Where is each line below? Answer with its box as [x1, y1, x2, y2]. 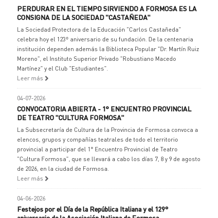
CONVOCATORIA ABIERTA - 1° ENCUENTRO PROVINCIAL [17, 104, 191, 113]
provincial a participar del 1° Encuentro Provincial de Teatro [17, 145, 178, 153]
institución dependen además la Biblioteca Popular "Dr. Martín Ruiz [17, 45, 199, 53]
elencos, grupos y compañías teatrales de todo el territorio [17, 136, 178, 143]
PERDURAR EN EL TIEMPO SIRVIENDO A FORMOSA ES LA [17, 4, 197, 13]
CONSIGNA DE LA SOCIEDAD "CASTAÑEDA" [17, 13, 150, 21]
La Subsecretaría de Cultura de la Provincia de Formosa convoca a [17, 126, 198, 133]
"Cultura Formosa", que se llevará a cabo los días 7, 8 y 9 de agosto [17, 155, 200, 163]
